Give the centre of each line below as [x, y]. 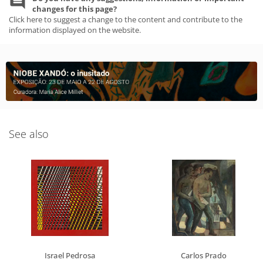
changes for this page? [75, 9]
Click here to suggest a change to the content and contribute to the [126, 19]
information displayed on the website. [75, 30]
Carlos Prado [204, 255]
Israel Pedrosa [70, 255]
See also [29, 134]
